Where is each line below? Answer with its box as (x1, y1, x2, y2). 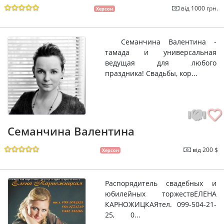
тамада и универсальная (104, 47, 216, 57)
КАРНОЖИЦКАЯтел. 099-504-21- (104, 199, 216, 209)
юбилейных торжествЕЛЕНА (104, 188, 216, 198)
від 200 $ (192, 145, 218, 154)
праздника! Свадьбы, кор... (104, 68, 197, 78)
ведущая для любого (104, 58, 216, 68)
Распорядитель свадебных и (104, 178, 216, 188)
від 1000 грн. (181, 4, 218, 13)
